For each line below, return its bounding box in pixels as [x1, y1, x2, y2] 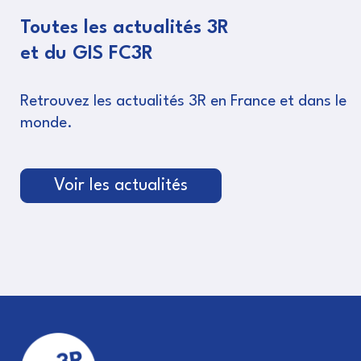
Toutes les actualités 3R [20, 19, 229, 39]
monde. [20, 115, 73, 132]
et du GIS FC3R [20, 44, 153, 64]
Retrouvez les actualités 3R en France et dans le [20, 93, 346, 110]
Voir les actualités [54, 177, 188, 195]
